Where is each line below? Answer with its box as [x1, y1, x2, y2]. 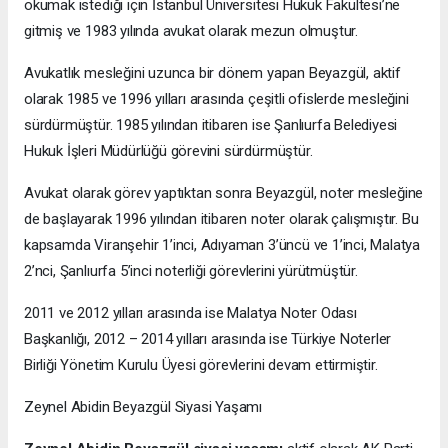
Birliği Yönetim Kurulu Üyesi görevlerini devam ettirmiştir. [24, 355, 378, 374]
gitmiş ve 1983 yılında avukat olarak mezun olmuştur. [24, 21, 359, 40]
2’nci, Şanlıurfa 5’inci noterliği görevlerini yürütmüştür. [24, 261, 358, 280]
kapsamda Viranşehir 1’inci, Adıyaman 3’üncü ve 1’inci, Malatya [24, 235, 421, 254]
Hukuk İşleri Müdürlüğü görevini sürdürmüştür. [24, 141, 313, 160]
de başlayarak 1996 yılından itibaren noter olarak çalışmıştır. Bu [24, 209, 419, 228]
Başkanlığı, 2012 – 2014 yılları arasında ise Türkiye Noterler [24, 329, 392, 348]
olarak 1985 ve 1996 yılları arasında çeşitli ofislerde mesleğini [24, 89, 409, 108]
